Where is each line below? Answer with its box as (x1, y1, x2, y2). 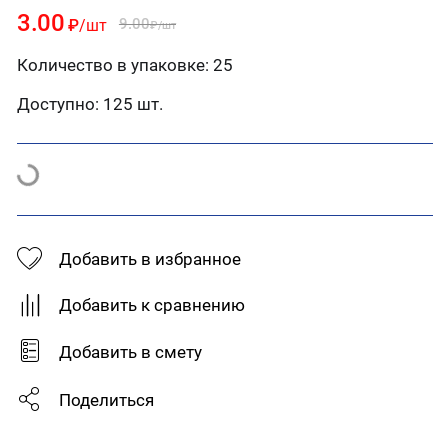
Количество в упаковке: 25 (17, 54, 233, 75)
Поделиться (59, 390, 154, 410)
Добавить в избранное (59, 249, 241, 269)
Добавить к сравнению (59, 295, 245, 315)
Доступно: (17, 94, 99, 114)
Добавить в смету (59, 342, 202, 362)
